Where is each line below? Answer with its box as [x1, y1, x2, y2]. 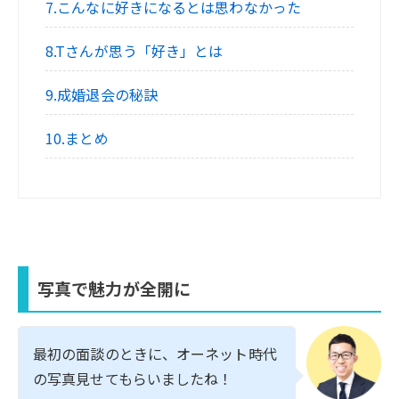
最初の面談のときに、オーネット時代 [33, 342, 277, 364]
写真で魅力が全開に [37, 275, 191, 300]
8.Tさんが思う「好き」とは [45, 40, 224, 62]
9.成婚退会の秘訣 [45, 84, 158, 106]
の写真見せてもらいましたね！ [33, 367, 233, 389]
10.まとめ [45, 127, 109, 150]
